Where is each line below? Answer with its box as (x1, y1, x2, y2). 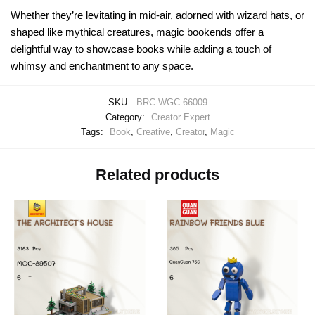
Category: (105, 111, 148, 122)
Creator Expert (150, 111, 210, 122)
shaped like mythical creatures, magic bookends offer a (11, 25, 264, 38)
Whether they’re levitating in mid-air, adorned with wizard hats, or (11, 8, 304, 21)
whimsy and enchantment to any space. (11, 59, 193, 72)
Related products (96, 166, 219, 184)
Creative (136, 126, 170, 137)
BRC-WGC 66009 (136, 96, 207, 108)
